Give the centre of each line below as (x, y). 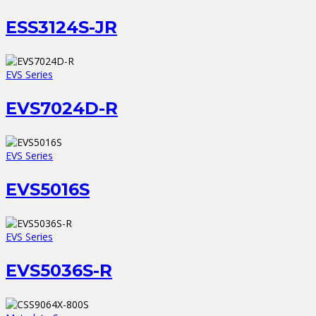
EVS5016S (48, 190)
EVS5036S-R (59, 271)
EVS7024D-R (62, 109)
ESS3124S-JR (61, 28)
